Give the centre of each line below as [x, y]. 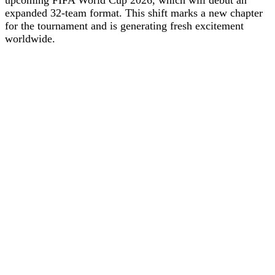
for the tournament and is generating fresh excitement [124, 25]
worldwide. [30, 38]
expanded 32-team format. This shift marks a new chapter [134, 13]
